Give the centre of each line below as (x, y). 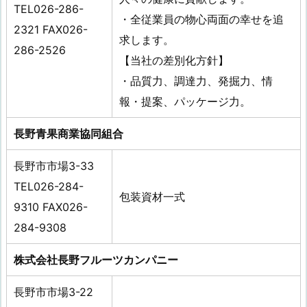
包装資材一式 (152, 197)
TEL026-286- (49, 9)
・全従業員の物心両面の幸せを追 (201, 20)
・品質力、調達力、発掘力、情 (196, 81)
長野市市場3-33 (54, 166)
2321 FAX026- (51, 30)
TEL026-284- (49, 187)
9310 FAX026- (51, 207)
